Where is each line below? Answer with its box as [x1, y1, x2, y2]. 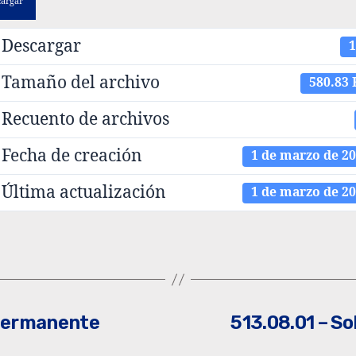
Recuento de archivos [2, 108, 170, 130]
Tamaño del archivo [2, 72, 161, 94]
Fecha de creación [2, 145, 143, 167]
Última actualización [2, 181, 167, 203]
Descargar [2, 35, 82, 57]
